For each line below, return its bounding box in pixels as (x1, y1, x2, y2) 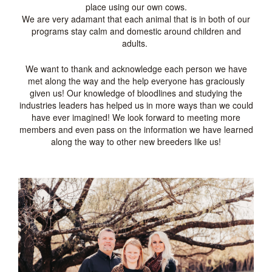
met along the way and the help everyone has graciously (27, 75, 245, 87)
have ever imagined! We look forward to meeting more (32, 111, 240, 123)
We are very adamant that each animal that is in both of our (22, 13, 250, 25)
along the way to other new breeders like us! (51, 135, 221, 148)
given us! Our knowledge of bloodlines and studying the (30, 87, 242, 99)
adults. (122, 37, 150, 49)
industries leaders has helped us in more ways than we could (19, 99, 253, 111)
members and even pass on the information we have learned (19, 123, 253, 135)
